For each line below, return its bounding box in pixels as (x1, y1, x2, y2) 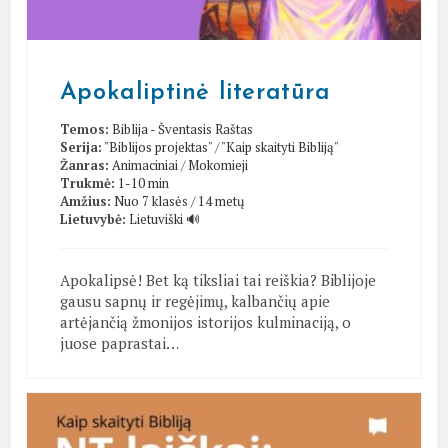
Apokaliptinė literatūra (59, 80, 331, 105)
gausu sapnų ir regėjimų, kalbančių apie (59, 290, 330, 311)
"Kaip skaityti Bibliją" (220, 137, 339, 156)
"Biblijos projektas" (103, 137, 212, 156)
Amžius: (59, 191, 111, 210)
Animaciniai (111, 155, 178, 174)
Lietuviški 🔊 (128, 209, 200, 228)
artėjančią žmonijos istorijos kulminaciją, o (59, 311, 351, 332)
